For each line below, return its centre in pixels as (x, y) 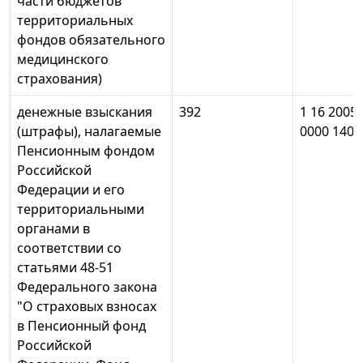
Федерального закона (87, 287)
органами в (53, 229)
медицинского (63, 60)
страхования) (60, 79)
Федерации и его (71, 190)
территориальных (75, 21)
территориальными (81, 209)
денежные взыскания (85, 112)
